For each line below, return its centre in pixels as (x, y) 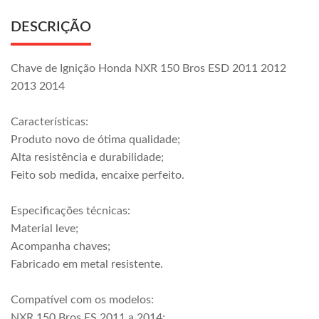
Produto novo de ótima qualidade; (95, 140)
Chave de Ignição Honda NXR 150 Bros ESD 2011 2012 (148, 68)
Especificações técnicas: (70, 211)
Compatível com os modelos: (82, 300)
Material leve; (45, 229)
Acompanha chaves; (61, 246)
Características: (49, 122)
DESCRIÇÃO (51, 27)
